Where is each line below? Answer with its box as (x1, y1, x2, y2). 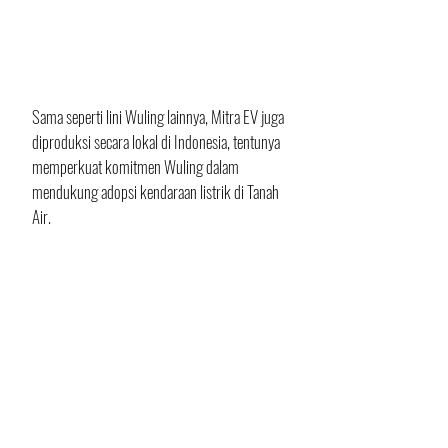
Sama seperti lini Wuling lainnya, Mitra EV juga (32, 104, 287, 130)
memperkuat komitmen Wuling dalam (32, 154, 242, 180)
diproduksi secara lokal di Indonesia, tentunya (32, 129, 283, 155)
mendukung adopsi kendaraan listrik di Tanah (32, 179, 282, 205)
